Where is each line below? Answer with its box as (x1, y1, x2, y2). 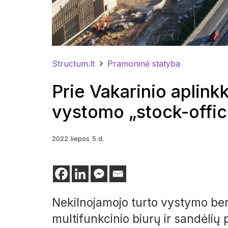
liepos (71, 134, 90, 142)
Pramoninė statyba (107, 59, 181, 69)
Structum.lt (52, 59, 95, 69)
